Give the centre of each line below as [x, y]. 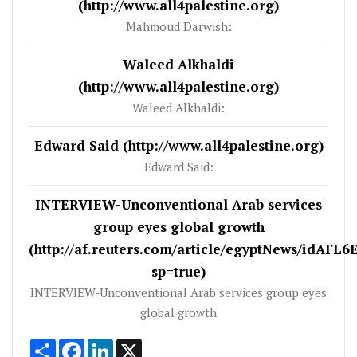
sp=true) [178, 271]
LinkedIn [137, 345]
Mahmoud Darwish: [178, 26]
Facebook [110, 345]
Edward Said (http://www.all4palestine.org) [178, 145]
